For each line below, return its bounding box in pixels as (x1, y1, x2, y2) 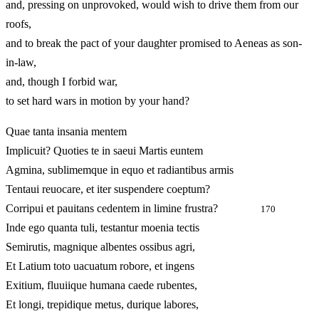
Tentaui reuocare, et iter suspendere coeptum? (6, 183, 210, 196)
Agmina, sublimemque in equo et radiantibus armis (6, 164, 234, 177)
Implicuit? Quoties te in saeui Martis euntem (6, 145, 203, 157)
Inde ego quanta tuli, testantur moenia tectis (6, 221, 199, 234)
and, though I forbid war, (6, 75, 117, 88)
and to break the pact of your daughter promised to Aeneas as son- (6, 37, 302, 50)
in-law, (6, 56, 36, 69)
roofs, (6, 18, 31, 31)
